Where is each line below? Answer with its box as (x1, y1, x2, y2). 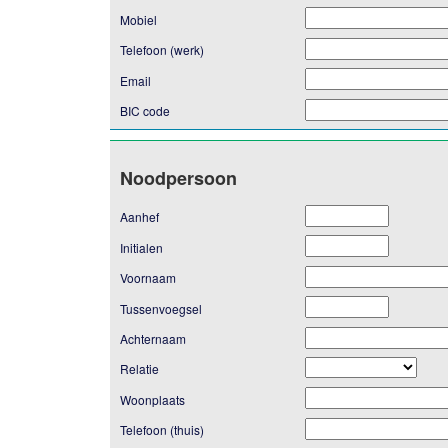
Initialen (119, 238, 163, 256)
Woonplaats (119, 390, 185, 408)
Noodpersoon (119, 164, 237, 191)
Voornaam (119, 269, 176, 287)
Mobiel (119, 10, 157, 28)
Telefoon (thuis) (119, 421, 204, 439)
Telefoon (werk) (119, 41, 204, 59)
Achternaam (119, 329, 186, 347)
